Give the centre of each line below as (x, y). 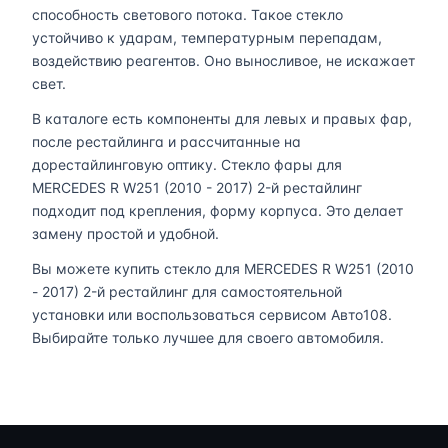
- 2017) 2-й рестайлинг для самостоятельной (187, 291)
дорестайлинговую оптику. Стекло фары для (187, 164)
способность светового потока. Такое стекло (187, 14)
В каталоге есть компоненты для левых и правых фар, (222, 118)
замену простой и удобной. (125, 233)
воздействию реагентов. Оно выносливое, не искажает (223, 60)
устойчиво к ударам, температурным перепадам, (207, 37)
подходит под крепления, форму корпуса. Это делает (217, 210)
